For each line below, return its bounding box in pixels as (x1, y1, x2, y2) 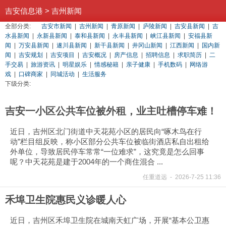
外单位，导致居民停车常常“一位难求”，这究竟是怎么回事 (10, 147, 204, 156)
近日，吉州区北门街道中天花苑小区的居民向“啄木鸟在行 (10, 127, 202, 136)
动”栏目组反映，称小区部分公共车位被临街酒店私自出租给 (10, 137, 209, 146)
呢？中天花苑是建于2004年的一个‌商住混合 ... (10, 157, 163, 166)
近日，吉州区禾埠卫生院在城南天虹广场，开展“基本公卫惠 (10, 216, 209, 224)
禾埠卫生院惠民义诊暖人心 (5, 194, 126, 205)
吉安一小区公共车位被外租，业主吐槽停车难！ (5, 105, 217, 117)
